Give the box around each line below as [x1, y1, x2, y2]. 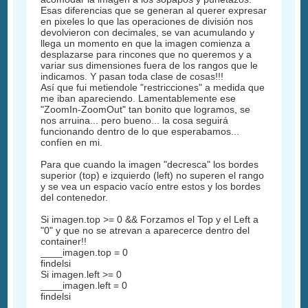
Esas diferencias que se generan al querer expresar [41, 4, 267, 16]
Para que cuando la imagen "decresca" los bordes [41, 158, 259, 170]
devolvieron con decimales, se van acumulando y [41, 26, 255, 38]
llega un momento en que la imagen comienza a [41, 37, 251, 49]
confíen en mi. [41, 136, 103, 148]
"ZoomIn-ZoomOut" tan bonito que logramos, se [41, 103, 251, 115]
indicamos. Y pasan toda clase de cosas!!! [41, 70, 224, 82]
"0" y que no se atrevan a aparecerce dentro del [41, 224, 250, 236]
